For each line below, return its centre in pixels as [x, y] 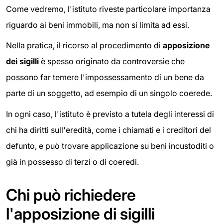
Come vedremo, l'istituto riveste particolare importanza [108, 9]
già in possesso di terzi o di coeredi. [72, 162]
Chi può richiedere [71, 195]
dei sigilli [22, 61]
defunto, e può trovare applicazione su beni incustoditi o [110, 146]
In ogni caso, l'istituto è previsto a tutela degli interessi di [110, 114]
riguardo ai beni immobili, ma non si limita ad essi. [98, 25]
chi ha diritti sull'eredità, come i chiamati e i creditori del [109, 130]
